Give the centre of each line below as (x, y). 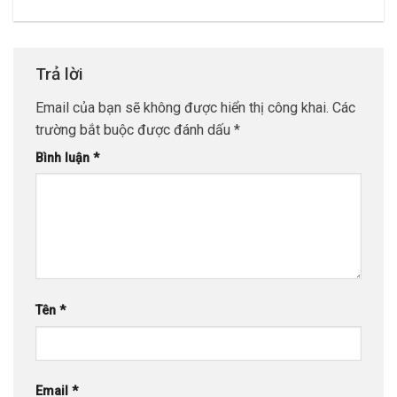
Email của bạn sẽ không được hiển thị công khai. (182, 107)
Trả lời (62, 74)
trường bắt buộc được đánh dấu (135, 129)
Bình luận (64, 158)
